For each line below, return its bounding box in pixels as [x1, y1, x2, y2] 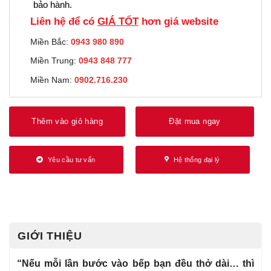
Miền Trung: [30, 56, 79, 66]
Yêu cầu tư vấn [47, 155, 96, 163]
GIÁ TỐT [97, 15, 139, 28]
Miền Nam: [30, 75, 74, 85]
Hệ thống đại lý [173, 155, 220, 163]
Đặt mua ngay [169, 116, 221, 126]
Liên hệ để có [30, 15, 97, 28]
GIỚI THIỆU [18, 229, 82, 242]
